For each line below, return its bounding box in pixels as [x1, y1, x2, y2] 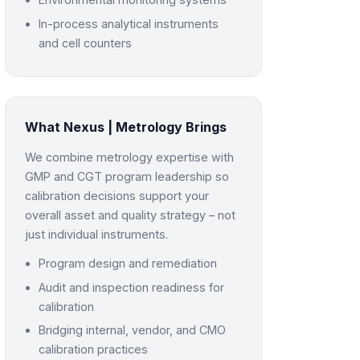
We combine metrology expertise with [24, 150, 234, 165]
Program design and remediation [39, 256, 218, 271]
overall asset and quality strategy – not [24, 208, 235, 223]
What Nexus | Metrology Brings [24, 119, 227, 136]
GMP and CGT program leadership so [24, 170, 229, 184]
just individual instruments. [24, 227, 168, 242]
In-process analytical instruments [39, 16, 219, 31]
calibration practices [39, 342, 149, 357]
